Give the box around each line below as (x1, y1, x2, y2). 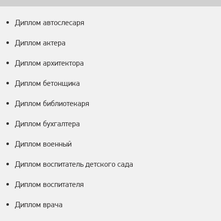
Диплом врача (15, 200, 63, 210)
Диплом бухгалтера (15, 119, 80, 129)
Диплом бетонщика (15, 78, 80, 88)
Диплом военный (15, 139, 72, 149)
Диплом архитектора (15, 58, 84, 68)
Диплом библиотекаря (15, 99, 89, 109)
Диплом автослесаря (15, 18, 84, 28)
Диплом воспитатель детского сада (15, 159, 133, 169)
